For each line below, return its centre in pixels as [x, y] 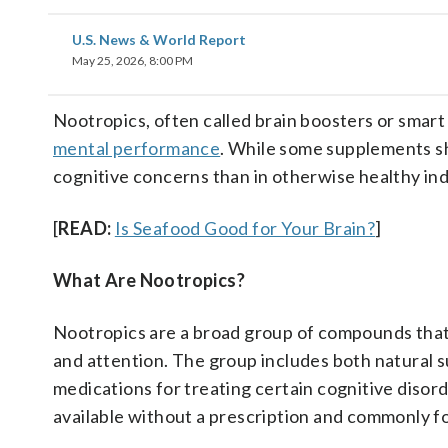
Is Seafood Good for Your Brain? [245, 228]
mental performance [137, 148]
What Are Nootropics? [149, 280]
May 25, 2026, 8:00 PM [132, 60]
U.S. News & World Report [159, 39]
